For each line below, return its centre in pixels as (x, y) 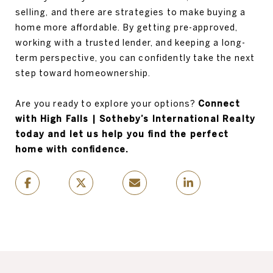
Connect (219, 104)
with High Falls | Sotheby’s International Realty (136, 119)
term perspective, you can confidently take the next (135, 58)
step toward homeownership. (83, 73)
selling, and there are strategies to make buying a (131, 12)
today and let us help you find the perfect (122, 134)
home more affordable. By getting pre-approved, (127, 27)
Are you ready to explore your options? (107, 104)
